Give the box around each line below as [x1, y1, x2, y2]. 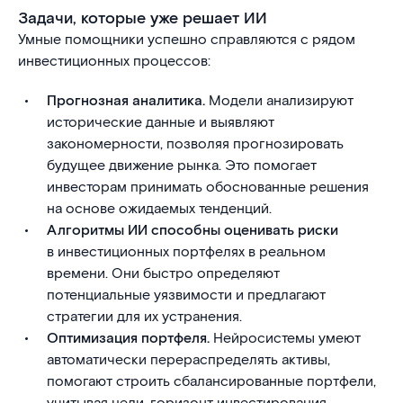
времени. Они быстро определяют [47, 264, 280, 283]
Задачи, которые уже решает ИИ [18, 8, 267, 29]
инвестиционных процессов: [18, 52, 210, 71]
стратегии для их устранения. [47, 308, 242, 327]
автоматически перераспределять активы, [47, 351, 330, 370]
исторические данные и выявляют [47, 113, 274, 132]
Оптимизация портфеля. [47, 329, 210, 348]
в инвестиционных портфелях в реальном [47, 243, 326, 262]
